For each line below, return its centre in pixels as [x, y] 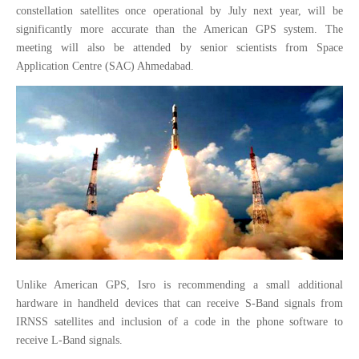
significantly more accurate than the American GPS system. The [179, 29]
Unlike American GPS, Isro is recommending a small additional [179, 285]
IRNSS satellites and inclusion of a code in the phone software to [179, 322]
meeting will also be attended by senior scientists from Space [179, 47]
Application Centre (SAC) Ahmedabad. [107, 66]
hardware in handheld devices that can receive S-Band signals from [179, 304]
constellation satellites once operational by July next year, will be [179, 10]
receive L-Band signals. [69, 341]
